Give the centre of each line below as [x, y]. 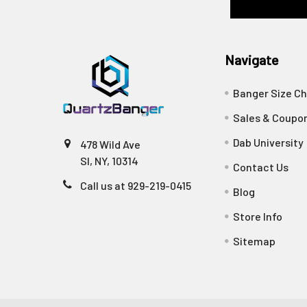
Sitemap [255, 241]
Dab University [269, 142]
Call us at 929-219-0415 [136, 185]
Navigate [252, 59]
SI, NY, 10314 [109, 160]
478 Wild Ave [110, 144]
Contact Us [261, 167]
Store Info [258, 216]
